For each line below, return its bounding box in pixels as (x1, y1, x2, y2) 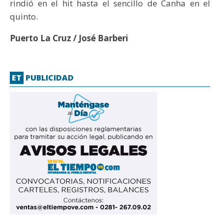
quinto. (10, 11, 38, 23)
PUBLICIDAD (24, 72, 74, 83)
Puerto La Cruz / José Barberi (10, 32, 128, 44)
